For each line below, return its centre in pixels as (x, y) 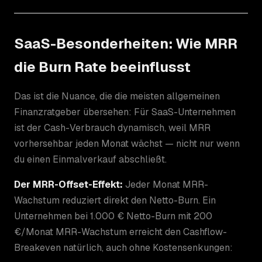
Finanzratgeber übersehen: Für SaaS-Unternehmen (125, 112)
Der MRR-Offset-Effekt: (68, 184)
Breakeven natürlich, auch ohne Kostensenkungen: (123, 247)
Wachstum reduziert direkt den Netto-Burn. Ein (115, 200)
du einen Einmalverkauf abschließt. (90, 159)
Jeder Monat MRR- (166, 184)
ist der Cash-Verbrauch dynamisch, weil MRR (112, 127)
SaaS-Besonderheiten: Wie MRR (126, 43)
